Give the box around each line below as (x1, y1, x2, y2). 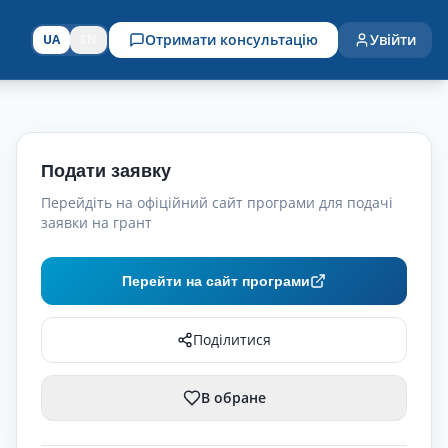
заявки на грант (41, 213, 152, 232)
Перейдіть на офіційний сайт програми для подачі (41, 193, 393, 212)
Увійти (370, 29, 416, 49)
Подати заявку (41, 161, 171, 181)
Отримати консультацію (145, 29, 318, 49)
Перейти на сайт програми (122, 273, 310, 289)
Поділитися (193, 330, 271, 349)
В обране (200, 388, 266, 407)
